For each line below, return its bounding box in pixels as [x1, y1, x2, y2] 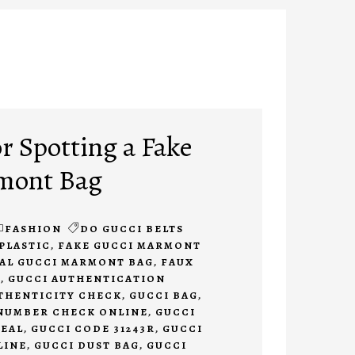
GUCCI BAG [128, 288, 198, 303]
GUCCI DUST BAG [33, 338, 139, 353]
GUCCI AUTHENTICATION [7, 272, 166, 286]
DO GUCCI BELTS [79, 222, 184, 236]
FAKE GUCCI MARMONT [57, 239, 201, 253]
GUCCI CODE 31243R [30, 322, 155, 336]
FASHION [4, 222, 62, 236]
